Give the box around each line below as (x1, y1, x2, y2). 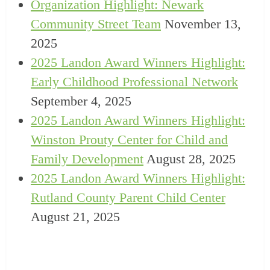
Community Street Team (31, 16, 161, 32)
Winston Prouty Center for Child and (31, 132, 228, 148)
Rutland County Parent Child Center (31, 190, 225, 206)
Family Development (31, 151, 143, 167)
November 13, (165, 16, 241, 32)
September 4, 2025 (31, 93, 131, 109)
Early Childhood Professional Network (31, 74, 238, 90)
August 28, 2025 (146, 151, 236, 167)
